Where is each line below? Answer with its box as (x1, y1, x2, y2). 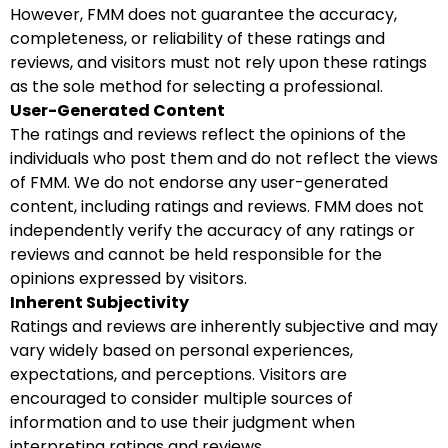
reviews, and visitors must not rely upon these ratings (10, 51, 427, 74)
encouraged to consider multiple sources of (10, 387, 353, 410)
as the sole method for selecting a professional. (10, 75, 383, 98)
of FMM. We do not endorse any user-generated (10, 171, 388, 194)
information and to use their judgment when (10, 411, 355, 434)
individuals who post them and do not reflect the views (10, 147, 438, 170)
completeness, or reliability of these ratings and (10, 27, 385, 50)
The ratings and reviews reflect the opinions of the (10, 123, 406, 146)
